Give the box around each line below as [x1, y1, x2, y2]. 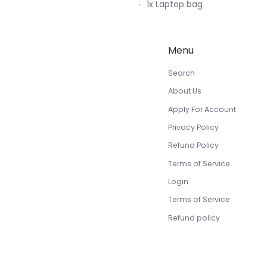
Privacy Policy [168, 122, 219, 133]
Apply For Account [168, 104, 237, 114]
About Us [168, 86, 202, 97]
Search [168, 68, 195, 79]
